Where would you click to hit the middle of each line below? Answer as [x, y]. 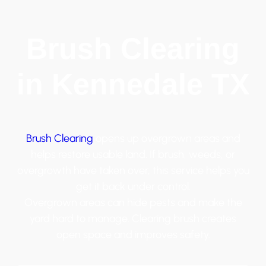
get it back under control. [133, 186]
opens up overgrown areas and [167, 138]
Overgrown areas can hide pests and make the [133, 202]
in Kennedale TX [133, 84]
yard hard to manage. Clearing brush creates [133, 218]
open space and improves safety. [133, 234]
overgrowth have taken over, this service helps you [133, 170]
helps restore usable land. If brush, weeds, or [133, 154]
